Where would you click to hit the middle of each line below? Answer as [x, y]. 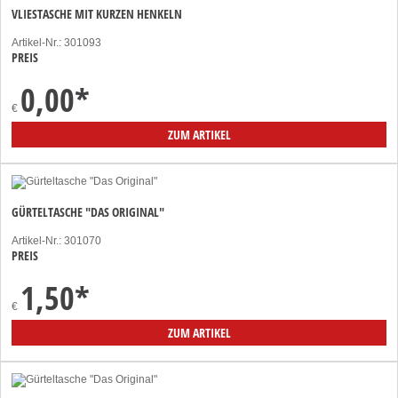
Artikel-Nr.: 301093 [56, 42]
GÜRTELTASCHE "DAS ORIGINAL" [88, 211]
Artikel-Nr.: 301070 [56, 240]
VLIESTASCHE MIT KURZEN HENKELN [97, 13]
